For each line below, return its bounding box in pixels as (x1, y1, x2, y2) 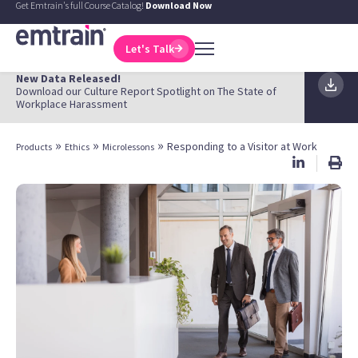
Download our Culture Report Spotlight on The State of (16, 84, 276, 98)
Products (16, 141, 52, 153)
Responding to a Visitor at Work (167, 139, 317, 153)
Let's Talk (125, 41, 175, 56)
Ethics (65, 141, 89, 153)
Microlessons (102, 141, 154, 153)
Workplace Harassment (16, 97, 127, 111)
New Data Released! (16, 71, 121, 86)
